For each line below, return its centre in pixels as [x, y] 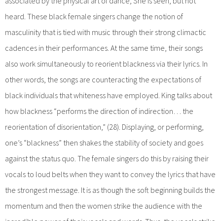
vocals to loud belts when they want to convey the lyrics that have [110, 174]
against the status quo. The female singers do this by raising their [107, 158]
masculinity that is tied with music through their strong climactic [106, 32]
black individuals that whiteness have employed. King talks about [109, 95]
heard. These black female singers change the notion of [94, 16]
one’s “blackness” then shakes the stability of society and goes [104, 142]
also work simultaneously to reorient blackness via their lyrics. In [106, 63]
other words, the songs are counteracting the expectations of [103, 79]
